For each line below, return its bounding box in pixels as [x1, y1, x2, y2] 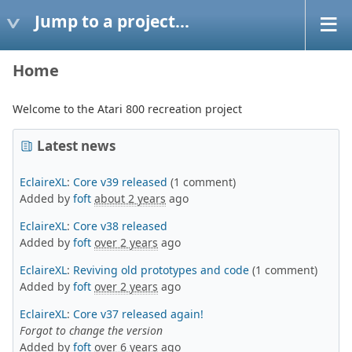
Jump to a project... [35, 9, 189, 32]
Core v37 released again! [73, 306, 203, 321]
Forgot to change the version [20, 323, 163, 338]
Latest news [37, 137, 115, 155]
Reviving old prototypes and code [73, 262, 249, 277]
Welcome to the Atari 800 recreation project [13, 101, 242, 116]
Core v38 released [73, 218, 167, 233]
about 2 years [94, 191, 166, 206]
